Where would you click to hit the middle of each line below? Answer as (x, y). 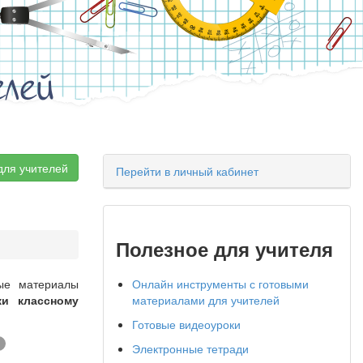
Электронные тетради (190, 348)
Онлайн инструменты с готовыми (220, 284)
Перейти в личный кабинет (187, 171)
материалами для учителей (206, 300)
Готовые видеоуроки (186, 324)
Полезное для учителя (224, 249)
